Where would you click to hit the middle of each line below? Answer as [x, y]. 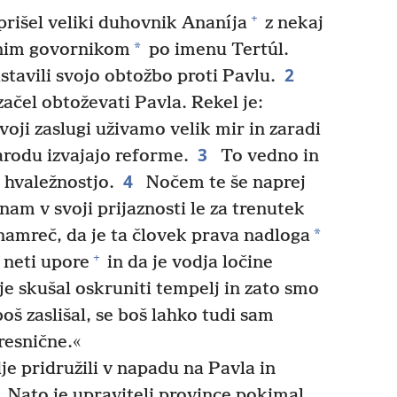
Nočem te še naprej [223, 183]
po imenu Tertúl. [217, 50]
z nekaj [292, 23]
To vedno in [267, 156]
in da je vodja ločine [188, 262]
